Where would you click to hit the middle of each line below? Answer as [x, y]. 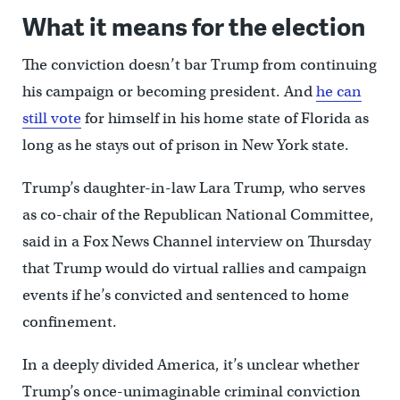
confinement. [69, 322]
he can [338, 92]
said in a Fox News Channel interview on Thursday [196, 242]
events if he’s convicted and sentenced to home [185, 296]
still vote [51, 119]
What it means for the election [193, 26]
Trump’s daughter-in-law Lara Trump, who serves [193, 188]
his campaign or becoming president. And [169, 92]
